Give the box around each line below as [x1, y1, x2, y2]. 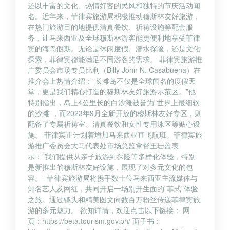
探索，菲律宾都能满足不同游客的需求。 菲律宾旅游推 [28, 54, 202, 65]
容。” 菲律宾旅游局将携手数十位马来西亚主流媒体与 [28, 172, 198, 183]
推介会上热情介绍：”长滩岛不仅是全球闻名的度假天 [28, 75, 196, 86]
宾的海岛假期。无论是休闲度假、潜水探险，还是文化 [28, 43, 200, 54]
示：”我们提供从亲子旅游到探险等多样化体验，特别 [28, 151, 196, 162]
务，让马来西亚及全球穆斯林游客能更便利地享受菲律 [28, 32, 200, 43]
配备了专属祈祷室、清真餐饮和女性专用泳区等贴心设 [28, 119, 200, 129]
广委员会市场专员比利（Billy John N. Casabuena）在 [28, 65, 201, 75]
